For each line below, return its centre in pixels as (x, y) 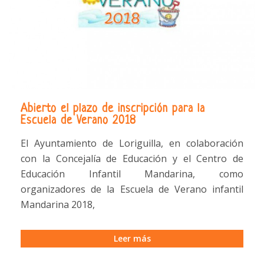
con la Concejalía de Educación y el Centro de (132, 159)
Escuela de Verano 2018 (78, 121)
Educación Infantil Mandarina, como (132, 174)
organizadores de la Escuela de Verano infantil (132, 189)
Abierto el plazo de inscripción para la (113, 109)
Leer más (132, 239)
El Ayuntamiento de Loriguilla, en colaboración (132, 143)
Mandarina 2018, (59, 205)
